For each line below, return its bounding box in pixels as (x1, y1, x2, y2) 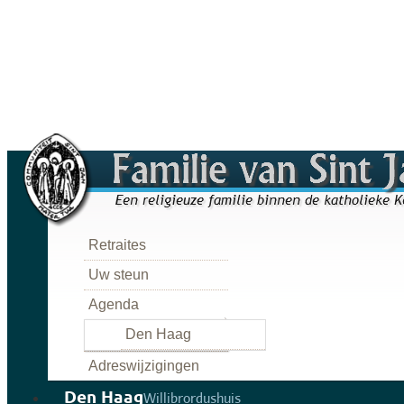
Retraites (88, 236, 146, 252)
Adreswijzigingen (88, 357, 199, 373)
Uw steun (88, 266, 149, 282)
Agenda (88, 296, 139, 312)
